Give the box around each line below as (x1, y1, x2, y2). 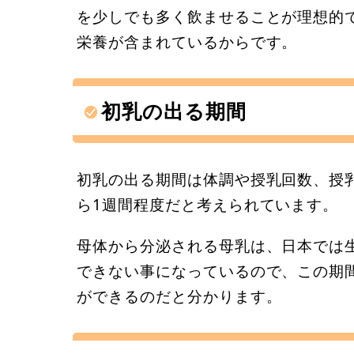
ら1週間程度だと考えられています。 (77, 194, 339, 216)
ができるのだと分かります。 (77, 284, 282, 307)
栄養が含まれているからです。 (77, 31, 298, 53)
